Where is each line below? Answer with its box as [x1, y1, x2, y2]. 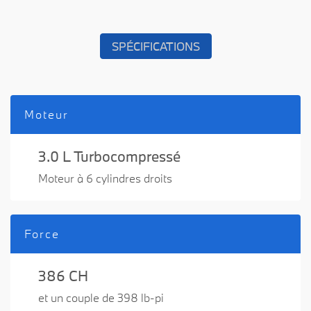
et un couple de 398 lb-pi [38, 290, 164, 305]
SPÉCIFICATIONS [111, 39, 200, 54]
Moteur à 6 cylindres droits [38, 171, 172, 186]
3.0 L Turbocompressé [38, 146, 180, 167]
